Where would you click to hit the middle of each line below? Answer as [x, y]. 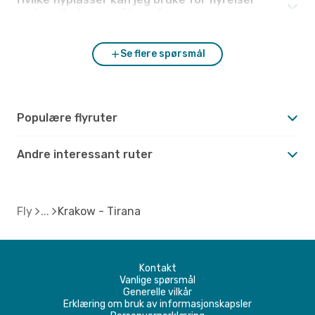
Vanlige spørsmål [157, 280]
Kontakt [157, 268]
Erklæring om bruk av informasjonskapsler [157, 304]
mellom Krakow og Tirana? [90, 13]
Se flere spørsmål [162, 53]
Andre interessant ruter [85, 154]
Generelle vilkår [157, 292]
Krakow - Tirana [99, 211]
